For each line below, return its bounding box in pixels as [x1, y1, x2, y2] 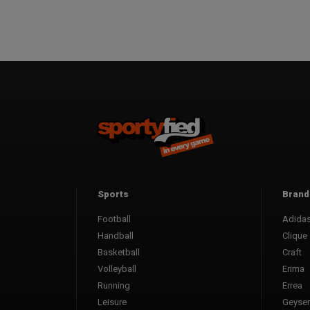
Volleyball [98, 263, 136, 274]
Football [98, 213, 131, 224]
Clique [282, 230, 307, 241]
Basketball [98, 246, 140, 257]
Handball [98, 230, 134, 241]
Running [98, 280, 130, 291]
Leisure [98, 296, 127, 307]
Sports [98, 188, 129, 199]
